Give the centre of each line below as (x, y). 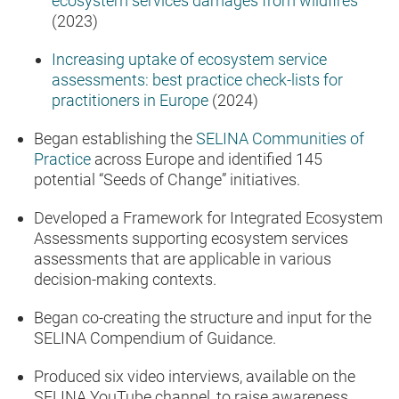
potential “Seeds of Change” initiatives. (167, 180)
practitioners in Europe (130, 101)
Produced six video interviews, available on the (195, 377)
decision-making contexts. (125, 280)
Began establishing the (115, 139)
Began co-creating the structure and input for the (203, 318)
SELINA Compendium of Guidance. (157, 338)
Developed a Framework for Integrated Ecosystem (208, 218)
